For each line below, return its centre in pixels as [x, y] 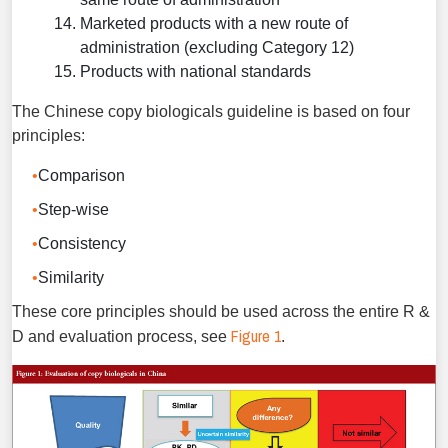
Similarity [71, 277]
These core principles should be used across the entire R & [221, 311]
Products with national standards [195, 71]
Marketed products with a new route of [214, 23]
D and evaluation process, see [121, 336]
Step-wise [73, 209]
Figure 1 [256, 336]
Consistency [82, 243]
